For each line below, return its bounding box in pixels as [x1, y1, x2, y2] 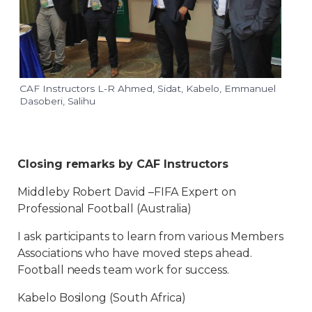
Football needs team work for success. [17, 263, 230, 276]
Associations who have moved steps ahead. [17, 246, 253, 260]
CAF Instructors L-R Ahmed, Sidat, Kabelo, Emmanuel [19, 82, 276, 94]
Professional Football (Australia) [17, 201, 192, 215]
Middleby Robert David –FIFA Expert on [17, 185, 237, 198]
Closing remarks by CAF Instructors [17, 157, 229, 171]
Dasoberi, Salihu [19, 95, 96, 107]
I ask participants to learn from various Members [17, 229, 283, 243]
